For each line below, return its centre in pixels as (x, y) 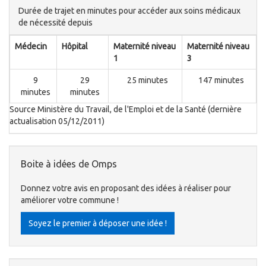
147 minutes (221, 80)
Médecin (31, 47)
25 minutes (147, 80)
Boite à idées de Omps (69, 164)
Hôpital (75, 47)
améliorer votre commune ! (70, 200)
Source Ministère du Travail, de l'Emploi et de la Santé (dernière (126, 110)
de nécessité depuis (56, 23)
